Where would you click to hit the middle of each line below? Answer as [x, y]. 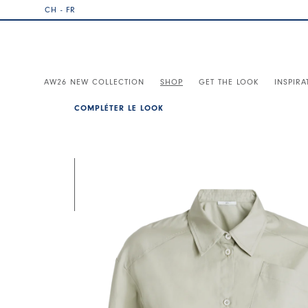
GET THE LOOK [229, 81]
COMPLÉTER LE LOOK [119, 108]
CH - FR [60, 9]
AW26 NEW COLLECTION [94, 81]
